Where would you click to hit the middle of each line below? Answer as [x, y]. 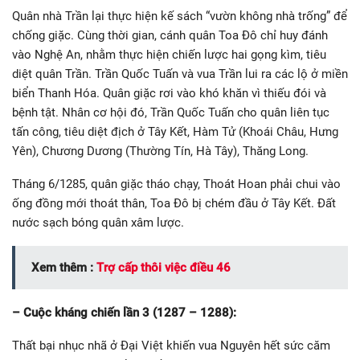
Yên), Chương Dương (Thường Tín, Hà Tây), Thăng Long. [160, 151]
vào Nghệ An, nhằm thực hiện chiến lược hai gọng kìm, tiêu [169, 55]
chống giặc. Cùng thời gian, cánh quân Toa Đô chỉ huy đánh [170, 36]
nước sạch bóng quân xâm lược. [98, 223]
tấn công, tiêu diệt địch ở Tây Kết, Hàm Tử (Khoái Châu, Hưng [175, 132]
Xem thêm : [64, 268]
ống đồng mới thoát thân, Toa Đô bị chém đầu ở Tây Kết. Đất [174, 204]
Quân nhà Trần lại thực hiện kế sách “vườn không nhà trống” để [180, 16]
